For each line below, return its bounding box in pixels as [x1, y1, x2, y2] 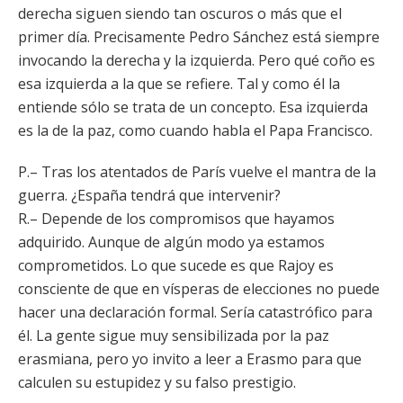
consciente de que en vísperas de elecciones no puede [18, 279, 380, 299]
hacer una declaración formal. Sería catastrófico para [18, 302, 372, 322]
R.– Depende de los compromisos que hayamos [18, 209, 335, 228]
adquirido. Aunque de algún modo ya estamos [18, 232, 325, 252]
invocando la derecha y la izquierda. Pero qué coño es [18, 50, 375, 70]
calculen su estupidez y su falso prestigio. [18, 372, 296, 392]
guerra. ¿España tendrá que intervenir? [18, 185, 281, 205]
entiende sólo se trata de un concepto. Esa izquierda [18, 97, 368, 117]
